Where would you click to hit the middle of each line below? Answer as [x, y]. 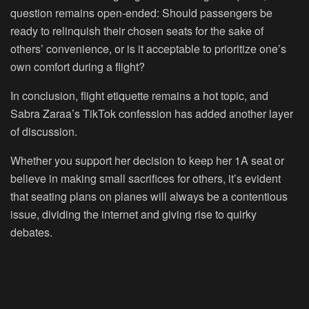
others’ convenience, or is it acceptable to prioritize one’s [148, 49]
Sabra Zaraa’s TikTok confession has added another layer [152, 114]
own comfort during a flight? [78, 67]
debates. [31, 232]
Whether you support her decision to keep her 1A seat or [147, 161]
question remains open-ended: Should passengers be [141, 13]
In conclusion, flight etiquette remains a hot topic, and [139, 96]
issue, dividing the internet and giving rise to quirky [133, 215]
